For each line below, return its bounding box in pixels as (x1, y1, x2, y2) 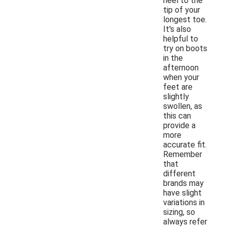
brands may (163, 178, 204, 188)
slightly (163, 91, 189, 101)
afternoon (163, 62, 199, 72)
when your (163, 72, 199, 82)
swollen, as (163, 101, 202, 111)
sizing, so (163, 207, 195, 217)
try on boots (163, 43, 207, 53)
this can (163, 110, 191, 121)
